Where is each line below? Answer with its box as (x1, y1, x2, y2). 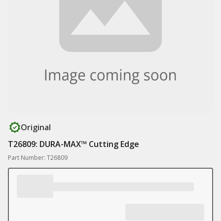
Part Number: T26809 (8, 153, 68, 162)
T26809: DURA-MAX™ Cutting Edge (8, 139, 139, 149)
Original (21, 122, 51, 133)
